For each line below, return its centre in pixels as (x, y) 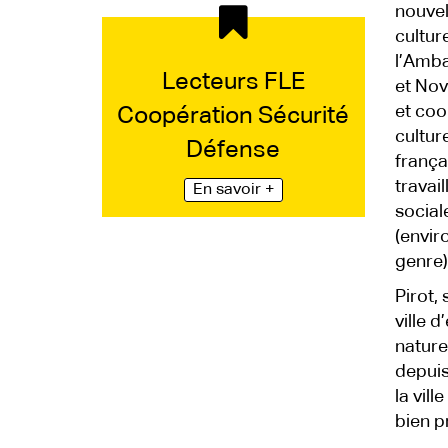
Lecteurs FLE (233, 82)
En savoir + (233, 190)
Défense (233, 150)
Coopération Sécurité (233, 116)
